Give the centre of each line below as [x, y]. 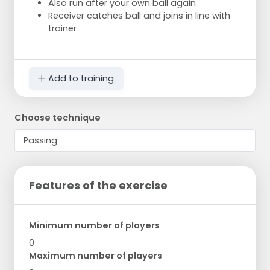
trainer [62, 29]
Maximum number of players [96, 256]
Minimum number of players [94, 226]
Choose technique [58, 118]
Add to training [80, 79]
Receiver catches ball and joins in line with [139, 16]
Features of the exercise [98, 186]
